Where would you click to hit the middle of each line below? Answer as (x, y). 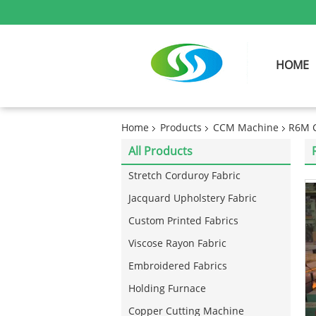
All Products (160, 151)
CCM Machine (246, 128)
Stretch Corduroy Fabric (184, 176)
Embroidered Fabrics (178, 266)
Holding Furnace (167, 289)
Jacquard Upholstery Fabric (193, 199)
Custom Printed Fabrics (183, 221)
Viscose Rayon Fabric (177, 244)
